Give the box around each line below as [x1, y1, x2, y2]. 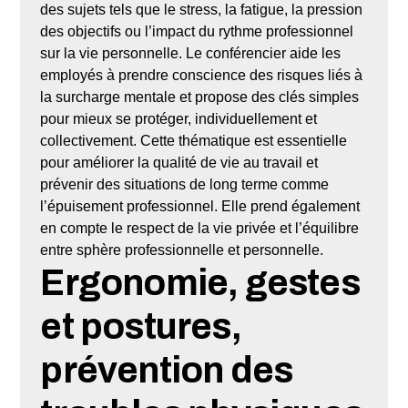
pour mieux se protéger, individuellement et [40, 110, 318, 127]
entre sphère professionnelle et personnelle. [40, 241, 324, 258]
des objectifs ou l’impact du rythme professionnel [40, 23, 354, 39]
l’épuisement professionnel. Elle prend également [40, 198, 361, 214]
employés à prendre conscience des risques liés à [40, 66, 363, 83]
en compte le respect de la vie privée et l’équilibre [40, 219, 360, 236]
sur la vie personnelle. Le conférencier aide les [40, 45, 342, 61]
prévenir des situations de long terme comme [40, 176, 330, 192]
